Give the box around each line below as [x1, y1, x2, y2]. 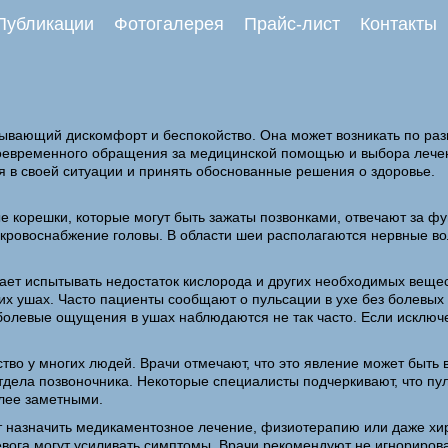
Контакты [360, 14, 437, 34]
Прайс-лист [244, 14, 340, 34]
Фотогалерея [114, 14, 224, 34]
